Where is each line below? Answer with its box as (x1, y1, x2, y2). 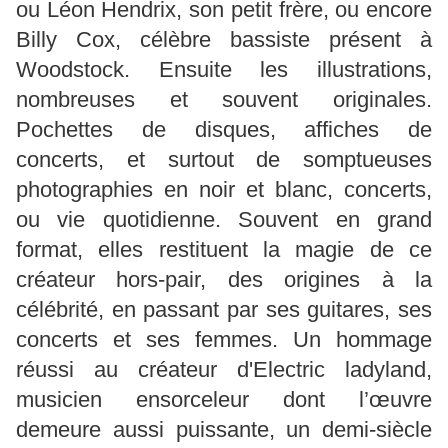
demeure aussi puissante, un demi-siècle (16, 417, 432, 443)
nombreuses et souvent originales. (16, 87, 432, 113)
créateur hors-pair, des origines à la (16, 267, 432, 293)
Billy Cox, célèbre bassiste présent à (16, 27, 432, 53)
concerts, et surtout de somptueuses (16, 147, 432, 173)
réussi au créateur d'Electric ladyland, (16, 357, 432, 383)
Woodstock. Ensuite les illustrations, (16, 57, 432, 83)
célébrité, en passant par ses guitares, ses (16, 297, 432, 323)
